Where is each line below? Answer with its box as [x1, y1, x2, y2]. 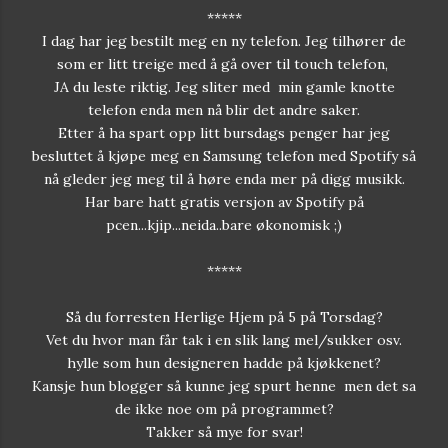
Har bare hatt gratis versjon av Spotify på [84, 192, 364, 211]
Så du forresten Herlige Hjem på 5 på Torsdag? [65, 307, 383, 326]
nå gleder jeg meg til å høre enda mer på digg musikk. [43, 169, 405, 188]
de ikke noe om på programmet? [114, 399, 334, 418]
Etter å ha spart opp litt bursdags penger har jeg [58, 123, 390, 142]
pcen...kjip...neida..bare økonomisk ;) [106, 215, 342, 234]
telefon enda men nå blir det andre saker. [88, 100, 360, 119]
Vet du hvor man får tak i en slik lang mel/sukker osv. [46, 330, 402, 349]
